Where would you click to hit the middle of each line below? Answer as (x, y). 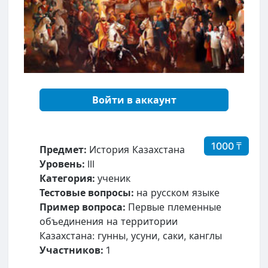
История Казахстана (137, 149)
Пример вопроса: (84, 207)
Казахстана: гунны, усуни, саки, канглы (131, 235)
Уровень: (63, 164)
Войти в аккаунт (134, 100)
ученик (114, 178)
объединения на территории (109, 221)
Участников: (73, 250)
